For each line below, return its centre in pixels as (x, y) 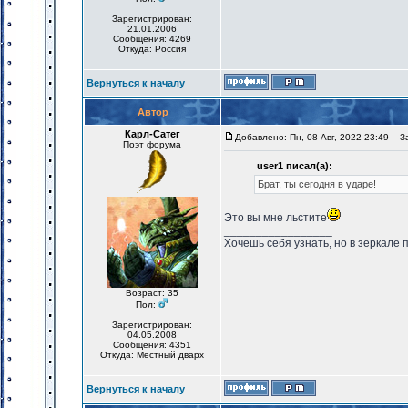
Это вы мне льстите (275, 218)
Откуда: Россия (152, 49)
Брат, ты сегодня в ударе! (317, 184)
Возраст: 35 (152, 293)
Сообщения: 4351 (152, 345)
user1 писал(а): (295, 166)
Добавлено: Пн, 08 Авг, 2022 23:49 (312, 137)
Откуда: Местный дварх (152, 355)
